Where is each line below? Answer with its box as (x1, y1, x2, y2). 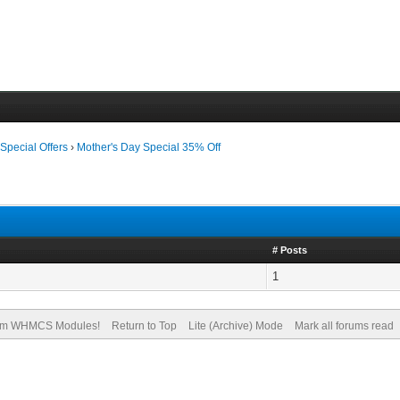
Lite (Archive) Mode (187, 320, 283, 332)
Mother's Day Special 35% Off (77, 141, 221, 154)
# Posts (272, 245, 308, 255)
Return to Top (111, 320, 177, 332)
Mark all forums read (294, 320, 394, 332)
